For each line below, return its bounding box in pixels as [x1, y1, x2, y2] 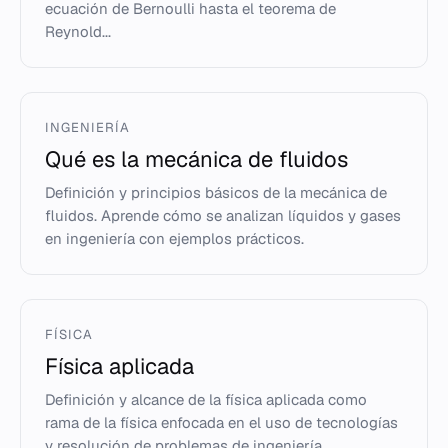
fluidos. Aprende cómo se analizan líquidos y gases [45, 206, 401, 225]
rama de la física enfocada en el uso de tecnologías [45, 413, 398, 432]
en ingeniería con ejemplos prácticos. [45, 229, 304, 248]
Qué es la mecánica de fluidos [45, 145, 348, 173]
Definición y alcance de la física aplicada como [45, 390, 367, 409]
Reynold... [45, 22, 111, 41]
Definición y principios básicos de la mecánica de [45, 183, 387, 202]
